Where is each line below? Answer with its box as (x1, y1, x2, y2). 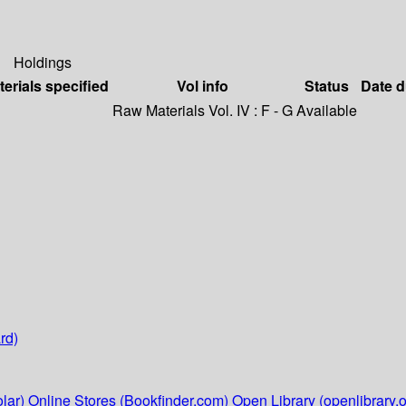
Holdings (14, 52, 72, 73)
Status (304, 75, 349, 97)
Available (296, 100, 357, 121)
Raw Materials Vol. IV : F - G (112, 100, 293, 121)
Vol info (177, 75, 228, 97)
